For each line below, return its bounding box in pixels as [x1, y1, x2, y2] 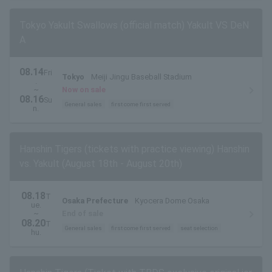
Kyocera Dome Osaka [135, 196, 209, 206]
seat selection [180, 225, 218, 232]
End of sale [62, 209, 103, 219]
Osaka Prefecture [62, 196, 128, 206]
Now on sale [62, 85, 106, 95]
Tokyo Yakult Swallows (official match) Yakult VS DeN [19, 19, 249, 32]
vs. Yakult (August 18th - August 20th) [19, 158, 182, 170]
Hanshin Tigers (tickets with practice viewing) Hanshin [19, 143, 250, 155]
